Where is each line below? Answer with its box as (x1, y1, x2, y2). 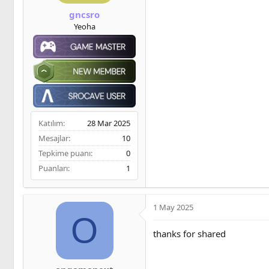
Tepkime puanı (38, 147, 91, 159)
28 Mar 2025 (87, 117, 130, 128)
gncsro (69, 8, 100, 20)
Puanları (38, 162, 68, 174)
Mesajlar (38, 132, 68, 144)
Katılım (38, 117, 63, 128)
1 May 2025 (153, 201, 193, 213)
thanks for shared (153, 227, 226, 240)
